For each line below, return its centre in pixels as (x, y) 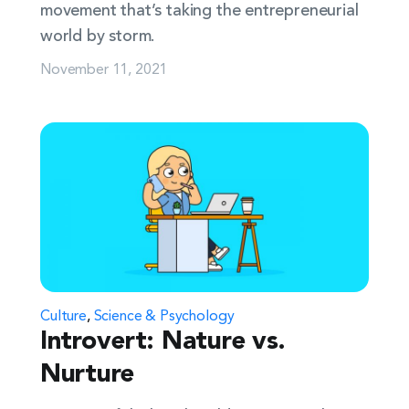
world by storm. (98, 37)
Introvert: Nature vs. (163, 342)
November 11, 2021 (104, 68)
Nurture (88, 375)
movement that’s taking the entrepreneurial (199, 11)
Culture (63, 314)
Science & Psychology (164, 314)
